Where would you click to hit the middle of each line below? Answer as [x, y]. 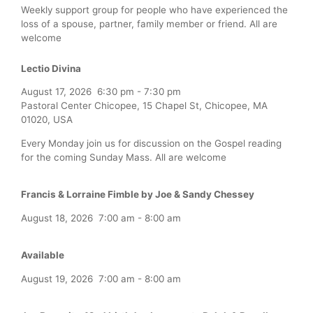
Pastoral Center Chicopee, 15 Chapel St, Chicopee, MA [144, 106]
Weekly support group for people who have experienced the [154, 10]
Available [43, 255]
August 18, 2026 [57, 218]
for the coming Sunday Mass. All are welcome [124, 157]
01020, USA [47, 120]
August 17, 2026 [56, 92]
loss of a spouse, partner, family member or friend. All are [149, 24]
